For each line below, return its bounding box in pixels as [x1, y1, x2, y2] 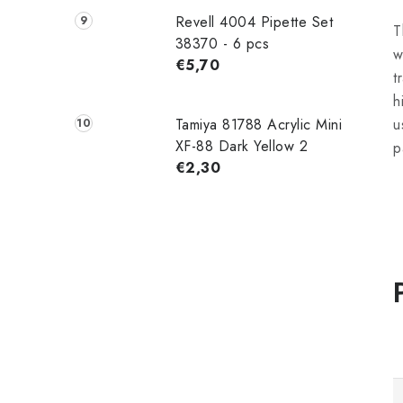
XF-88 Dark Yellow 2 [175, 135, 309, 157]
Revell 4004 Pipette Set [175, 11, 334, 32]
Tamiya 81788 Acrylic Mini [175, 113, 343, 135]
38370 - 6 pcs [175, 32, 270, 54]
